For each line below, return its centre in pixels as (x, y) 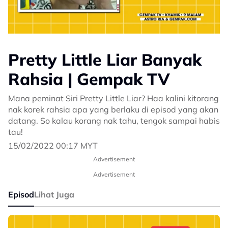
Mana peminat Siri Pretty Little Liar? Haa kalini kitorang (113, 98)
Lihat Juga (54, 195)
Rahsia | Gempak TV (89, 79)
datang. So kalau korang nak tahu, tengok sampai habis (114, 121)
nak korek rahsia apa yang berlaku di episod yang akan (113, 110)
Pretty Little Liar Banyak (105, 60)
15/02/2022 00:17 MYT (53, 146)
